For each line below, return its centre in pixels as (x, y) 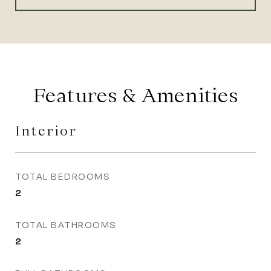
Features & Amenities (135, 95)
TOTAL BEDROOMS (63, 176)
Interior (46, 131)
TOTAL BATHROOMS (66, 225)
